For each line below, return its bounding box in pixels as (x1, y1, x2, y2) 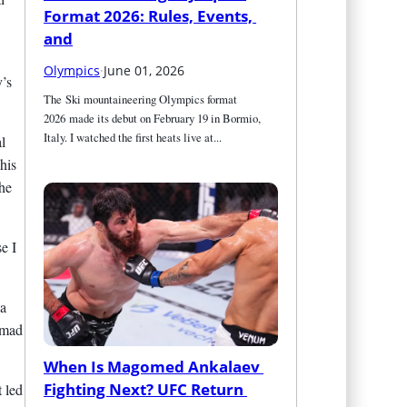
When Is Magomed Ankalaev (44, 355, 261, 377)
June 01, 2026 (104, 61, 185, 79)
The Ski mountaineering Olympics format (44, 90, 238, 107)
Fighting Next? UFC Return (44, 378, 244, 400)
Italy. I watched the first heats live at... (44, 128, 223, 145)
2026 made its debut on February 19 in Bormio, (44, 109, 262, 126)
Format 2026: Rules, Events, (44, 5, 253, 26)
